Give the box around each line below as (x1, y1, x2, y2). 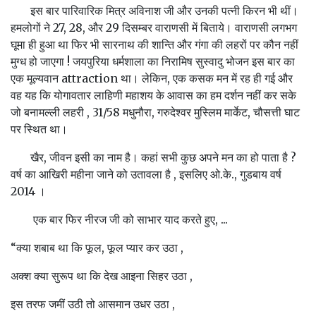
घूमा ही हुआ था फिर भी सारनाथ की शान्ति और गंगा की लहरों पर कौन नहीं (11, 37, 298, 51)
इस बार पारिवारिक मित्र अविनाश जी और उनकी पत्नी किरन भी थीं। (11, 4, 298, 18)
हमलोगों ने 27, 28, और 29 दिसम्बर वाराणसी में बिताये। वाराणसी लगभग (11, 20, 297, 35)
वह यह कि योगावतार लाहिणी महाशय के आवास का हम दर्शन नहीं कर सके (11, 88, 296, 102)
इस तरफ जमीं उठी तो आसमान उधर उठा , (11, 297, 175, 311)
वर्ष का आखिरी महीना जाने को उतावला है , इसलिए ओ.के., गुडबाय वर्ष (11, 167, 281, 181)
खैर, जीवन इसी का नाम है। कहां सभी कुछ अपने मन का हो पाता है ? (11, 150, 296, 164)
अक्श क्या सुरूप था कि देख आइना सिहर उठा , (11, 269, 193, 283)
